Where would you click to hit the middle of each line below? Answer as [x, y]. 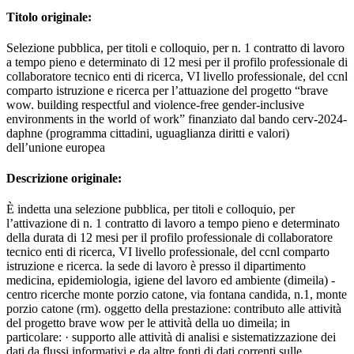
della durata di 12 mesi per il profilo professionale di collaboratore [169, 238]
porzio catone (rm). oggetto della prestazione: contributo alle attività [174, 309]
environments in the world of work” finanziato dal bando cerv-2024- [177, 119]
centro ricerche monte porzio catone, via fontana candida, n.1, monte [177, 295]
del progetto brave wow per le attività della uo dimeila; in [148, 323]
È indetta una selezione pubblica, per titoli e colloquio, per [151, 209]
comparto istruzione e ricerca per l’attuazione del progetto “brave [167, 90]
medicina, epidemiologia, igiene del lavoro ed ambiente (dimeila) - [171, 281]
